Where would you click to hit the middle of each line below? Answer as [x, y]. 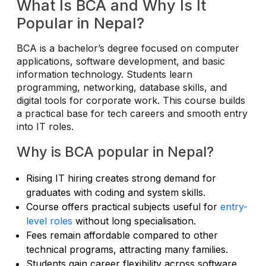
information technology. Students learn [104, 74]
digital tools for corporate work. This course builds [131, 100]
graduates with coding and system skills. [116, 192]
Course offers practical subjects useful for [123, 206]
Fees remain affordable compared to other [122, 235]
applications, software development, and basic [121, 61]
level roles [49, 221]
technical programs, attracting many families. [127, 249]
